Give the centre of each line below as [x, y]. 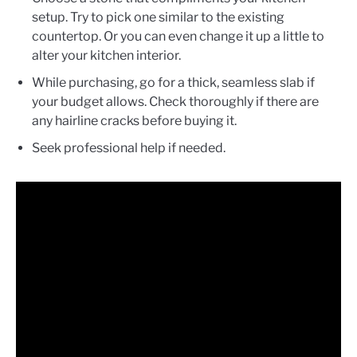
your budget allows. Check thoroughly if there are [175, 102]
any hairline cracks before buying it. [134, 121]
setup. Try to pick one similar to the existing [158, 18]
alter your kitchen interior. [106, 56]
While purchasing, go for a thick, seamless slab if [173, 83]
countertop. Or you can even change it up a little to [178, 37]
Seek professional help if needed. [129, 148]
